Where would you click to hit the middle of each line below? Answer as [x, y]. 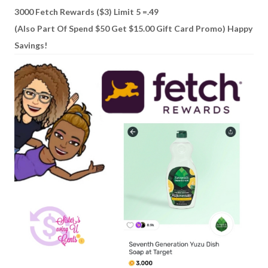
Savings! [31, 45]
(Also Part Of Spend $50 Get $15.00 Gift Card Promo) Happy [133, 28]
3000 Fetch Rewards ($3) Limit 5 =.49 [86, 11]
